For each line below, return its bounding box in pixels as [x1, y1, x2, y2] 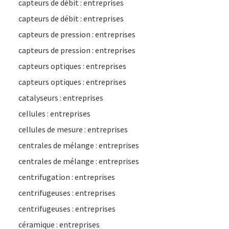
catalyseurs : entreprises [18, 93, 103, 103]
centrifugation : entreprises [18, 172, 115, 182]
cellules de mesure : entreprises [18, 124, 128, 134]
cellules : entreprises [18, 108, 90, 119]
